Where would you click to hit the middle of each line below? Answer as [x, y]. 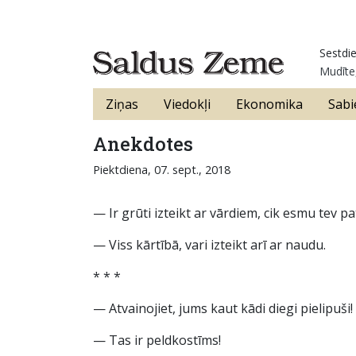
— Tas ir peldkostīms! [157, 340]
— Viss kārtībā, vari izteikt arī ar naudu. [209, 245]
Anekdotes [143, 144]
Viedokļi [187, 104]
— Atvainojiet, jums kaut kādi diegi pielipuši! [223, 308]
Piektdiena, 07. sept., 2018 [162, 170]
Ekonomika [269, 104]
